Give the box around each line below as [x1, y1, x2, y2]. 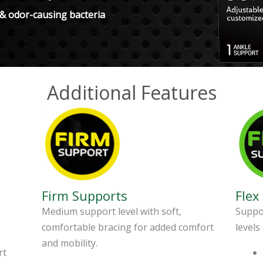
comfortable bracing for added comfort [42, 221, 214, 234]
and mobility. [42, 237, 97, 250]
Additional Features [46, 80, 217, 106]
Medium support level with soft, [42, 205, 181, 218]
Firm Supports [42, 187, 127, 205]
